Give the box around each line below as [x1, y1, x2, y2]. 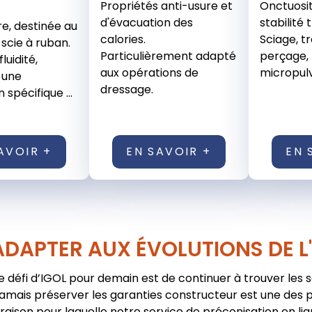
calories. [100, 31, 146, 48]
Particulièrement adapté [100, 48, 237, 65]
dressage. [100, 81, 154, 98]
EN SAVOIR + [126, 143, 212, 160]
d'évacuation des [100, 15, 194, 31]
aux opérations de [100, 65, 199, 81]
